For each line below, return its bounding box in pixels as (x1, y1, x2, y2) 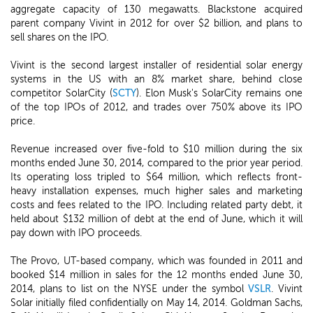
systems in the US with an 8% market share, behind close (10, 73, 303, 85)
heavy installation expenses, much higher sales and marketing (10, 185, 303, 197)
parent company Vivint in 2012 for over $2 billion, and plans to (10, 17, 303, 29)
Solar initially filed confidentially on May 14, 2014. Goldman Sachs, (10, 297, 303, 309)
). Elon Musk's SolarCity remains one (136, 87, 303, 99)
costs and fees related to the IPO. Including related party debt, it (10, 199, 303, 211)
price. (10, 115, 35, 127)
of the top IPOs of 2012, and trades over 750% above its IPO (10, 101, 303, 113)
